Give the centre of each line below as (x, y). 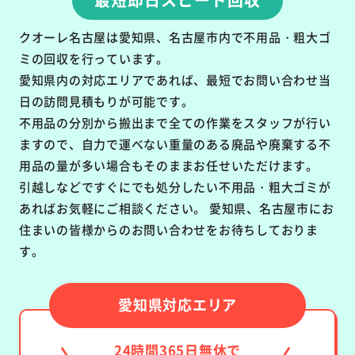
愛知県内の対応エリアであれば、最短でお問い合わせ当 (175, 79)
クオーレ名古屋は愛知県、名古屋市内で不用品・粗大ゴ (175, 36)
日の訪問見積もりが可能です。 (106, 101)
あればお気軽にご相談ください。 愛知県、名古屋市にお (176, 208)
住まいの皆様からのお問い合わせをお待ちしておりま (168, 229)
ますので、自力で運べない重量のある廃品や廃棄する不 (175, 143)
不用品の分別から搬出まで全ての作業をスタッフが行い (175, 122)
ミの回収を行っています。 (94, 58)
